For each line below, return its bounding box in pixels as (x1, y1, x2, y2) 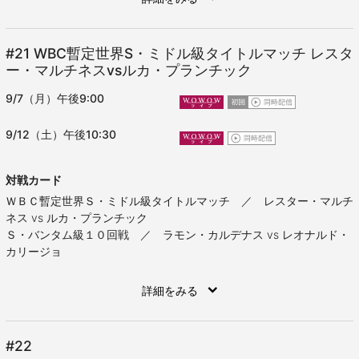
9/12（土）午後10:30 (6, 127, 116, 142)
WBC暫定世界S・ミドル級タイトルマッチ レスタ (34, 45, 353, 63)
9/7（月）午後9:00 (6, 91, 104, 106)
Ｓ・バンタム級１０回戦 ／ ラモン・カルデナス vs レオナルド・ (6, 228, 349, 242)
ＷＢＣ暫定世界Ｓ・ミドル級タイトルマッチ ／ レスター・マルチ (6, 194, 353, 208)
